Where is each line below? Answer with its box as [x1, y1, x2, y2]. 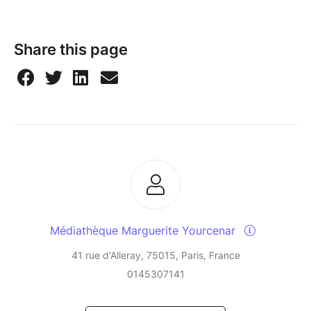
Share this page [14, 40, 128, 59]
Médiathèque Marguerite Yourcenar [50, 224, 239, 238]
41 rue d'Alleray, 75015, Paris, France [71, 249, 240, 262]
